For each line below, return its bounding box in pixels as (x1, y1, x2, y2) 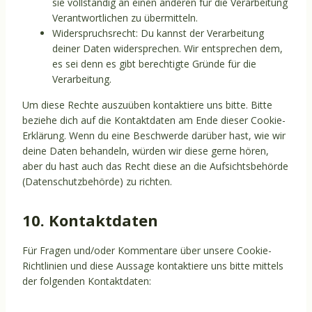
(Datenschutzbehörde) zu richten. (22, 175, 172, 188)
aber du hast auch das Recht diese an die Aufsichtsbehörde (22, 159, 288, 173)
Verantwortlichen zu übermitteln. (52, 11, 198, 24)
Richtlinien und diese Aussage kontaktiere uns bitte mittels (22, 259, 283, 272)
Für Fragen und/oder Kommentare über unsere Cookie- (22, 244, 272, 257)
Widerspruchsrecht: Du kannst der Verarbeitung (52, 26, 264, 40)
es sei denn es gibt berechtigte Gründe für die (52, 57, 256, 70)
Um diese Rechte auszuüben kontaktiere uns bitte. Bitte (22, 98, 272, 111)
